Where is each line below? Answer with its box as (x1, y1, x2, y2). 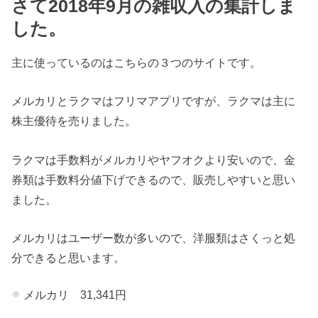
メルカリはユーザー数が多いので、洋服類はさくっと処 (11, 231, 296, 244)
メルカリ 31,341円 (23, 288, 126, 302)
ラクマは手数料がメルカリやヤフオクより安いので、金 (11, 153, 296, 166)
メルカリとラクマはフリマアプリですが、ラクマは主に (11, 94, 296, 108)
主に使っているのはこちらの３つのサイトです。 (11, 55, 262, 69)
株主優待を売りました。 (11, 114, 137, 128)
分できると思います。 (11, 251, 126, 264)
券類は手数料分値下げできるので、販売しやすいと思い (11, 172, 296, 186)
